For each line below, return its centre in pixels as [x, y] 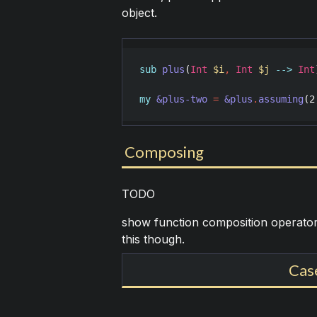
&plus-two [181, 99]
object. [139, 13]
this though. [153, 240]
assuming [281, 99]
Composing [164, 152]
